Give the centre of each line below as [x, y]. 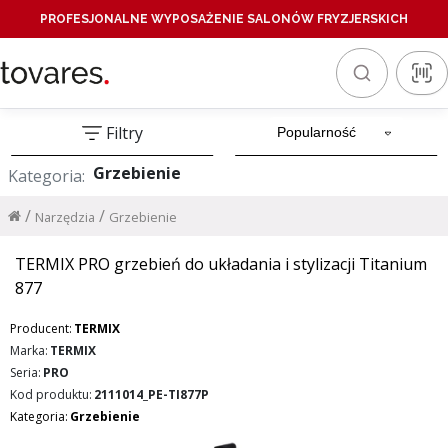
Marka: [29, 350]
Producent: [41, 328]
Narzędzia [65, 217]
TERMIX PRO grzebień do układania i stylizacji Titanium [221, 264]
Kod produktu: [51, 394]
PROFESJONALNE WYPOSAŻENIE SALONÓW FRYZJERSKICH [224, 19]
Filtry [124, 132]
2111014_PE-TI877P [151, 394]
